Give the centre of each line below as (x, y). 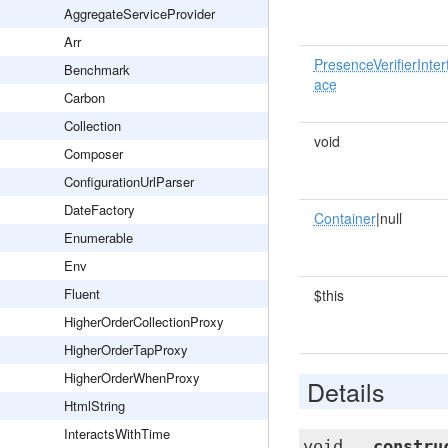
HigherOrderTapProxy (126, 349)
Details (345, 391)
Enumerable (98, 237)
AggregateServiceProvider (139, 13)
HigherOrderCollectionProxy (144, 321)
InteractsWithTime (117, 433)
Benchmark (97, 69)
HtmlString (94, 405)
